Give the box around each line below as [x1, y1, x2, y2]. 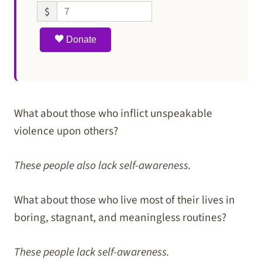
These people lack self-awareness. [14, 243, 170, 260]
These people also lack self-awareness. [14, 157, 191, 174]
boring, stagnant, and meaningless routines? [14, 209, 226, 226]
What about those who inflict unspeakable [14, 105, 212, 122]
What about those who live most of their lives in [14, 191, 235, 208]
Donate [64, 35, 96, 45]
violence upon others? [14, 123, 118, 140]
